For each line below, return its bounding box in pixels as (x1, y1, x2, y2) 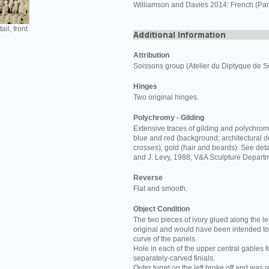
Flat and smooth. (133, 184, 187, 193)
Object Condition (133, 205, 190, 213)
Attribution (133, 51, 169, 59)
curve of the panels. (133, 235, 197, 243)
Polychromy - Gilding (133, 113, 204, 122)
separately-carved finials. (133, 254, 215, 262)
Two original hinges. (133, 93, 199, 101)
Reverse (133, 174, 163, 182)
